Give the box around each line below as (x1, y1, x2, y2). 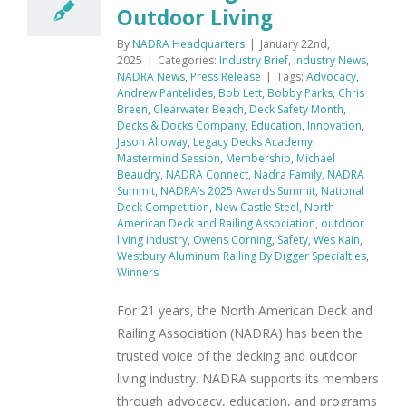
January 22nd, (260, 35, 330, 52)
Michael (296, 150, 335, 166)
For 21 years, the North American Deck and (117, 301, 372, 319)
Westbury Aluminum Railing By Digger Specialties (117, 247, 366, 264)
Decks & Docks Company (117, 117, 246, 133)
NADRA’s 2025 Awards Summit (160, 182, 315, 198)
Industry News (294, 52, 366, 68)
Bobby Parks (267, 84, 333, 101)
